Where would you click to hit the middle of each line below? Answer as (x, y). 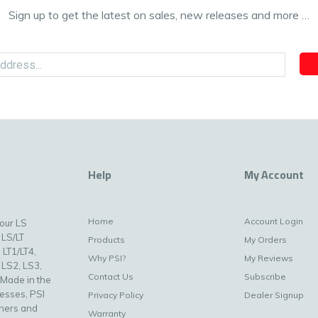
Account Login (274, 221)
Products (106, 240)
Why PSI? (106, 258)
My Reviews (269, 258)
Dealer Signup (274, 295)
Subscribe (265, 277)
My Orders (266, 240)
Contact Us (110, 277)
